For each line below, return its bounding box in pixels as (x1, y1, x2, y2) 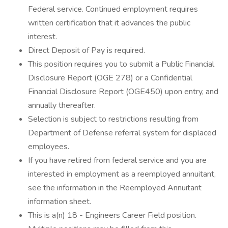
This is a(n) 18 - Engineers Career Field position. (28, 210, 196, 221)
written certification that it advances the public (28, 17, 190, 28)
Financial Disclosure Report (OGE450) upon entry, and (28, 86, 218, 97)
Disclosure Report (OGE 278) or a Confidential (28, 72, 192, 83)
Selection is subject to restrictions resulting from (28, 113, 198, 125)
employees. (28, 141, 69, 152)
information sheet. (28, 196, 91, 207)
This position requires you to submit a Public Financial (28, 59, 214, 70)
